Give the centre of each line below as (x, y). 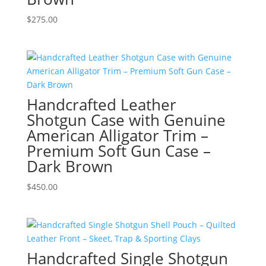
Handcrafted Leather (101, 105)
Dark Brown (69, 167)
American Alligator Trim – (117, 136)
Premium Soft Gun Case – (118, 151)
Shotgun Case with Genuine (126, 120)
